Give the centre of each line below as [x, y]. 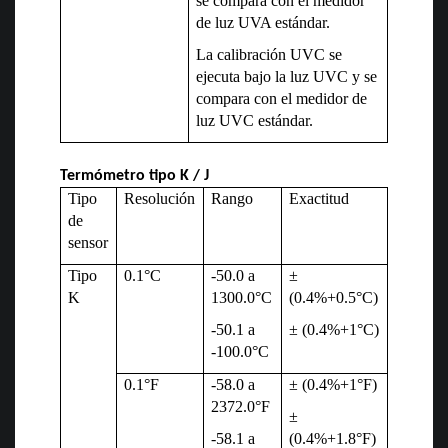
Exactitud [319, 199]
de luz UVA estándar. [263, 23]
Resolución [160, 199]
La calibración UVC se [269, 55]
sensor [88, 243]
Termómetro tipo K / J [134, 176]
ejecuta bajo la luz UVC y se [287, 77]
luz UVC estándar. [255, 121]
